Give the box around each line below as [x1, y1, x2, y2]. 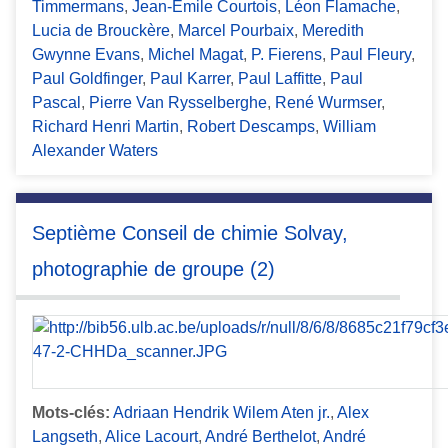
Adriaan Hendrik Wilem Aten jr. [113, 403, 330, 421]
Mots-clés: [32, 403, 110, 421]
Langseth [32, 427, 98, 445]
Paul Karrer [150, 70, 230, 88]
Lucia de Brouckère [32, 22, 170, 40]
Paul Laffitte [238, 70, 322, 88]
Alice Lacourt [105, 427, 198, 445]
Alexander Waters [32, 142, 158, 160]
